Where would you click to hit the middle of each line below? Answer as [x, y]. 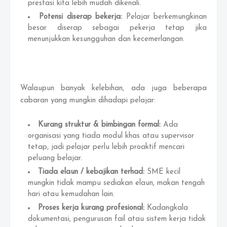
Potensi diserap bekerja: [83, 17]
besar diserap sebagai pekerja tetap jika [117, 28]
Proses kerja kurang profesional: [92, 208]
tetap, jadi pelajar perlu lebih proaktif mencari [106, 147]
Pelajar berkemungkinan [166, 17]
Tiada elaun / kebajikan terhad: [92, 172]
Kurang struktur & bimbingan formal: [101, 125]
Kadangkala [167, 208]
